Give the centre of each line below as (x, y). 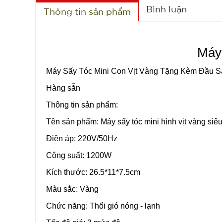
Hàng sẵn (63, 88)
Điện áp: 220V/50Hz (82, 139)
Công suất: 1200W (79, 155)
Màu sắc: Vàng (72, 189)
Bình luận (166, 9)
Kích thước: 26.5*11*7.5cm (93, 172)
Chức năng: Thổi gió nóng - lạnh (103, 206)
